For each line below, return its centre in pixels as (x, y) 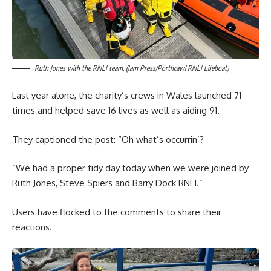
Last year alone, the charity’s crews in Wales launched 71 (127, 96)
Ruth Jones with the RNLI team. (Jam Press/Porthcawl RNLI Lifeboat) (132, 68)
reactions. (32, 227)
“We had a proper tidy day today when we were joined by (130, 168)
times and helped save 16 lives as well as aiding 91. (116, 111)
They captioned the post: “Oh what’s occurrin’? (108, 139)
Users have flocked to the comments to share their (117, 212)
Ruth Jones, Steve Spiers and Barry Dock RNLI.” (107, 183)
